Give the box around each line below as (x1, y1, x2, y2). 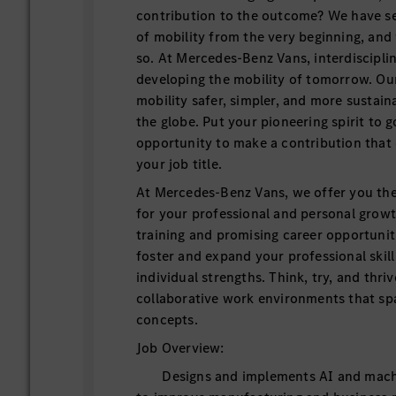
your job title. (136, 155, 223, 173)
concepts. (136, 310, 198, 329)
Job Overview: (136, 339, 225, 357)
